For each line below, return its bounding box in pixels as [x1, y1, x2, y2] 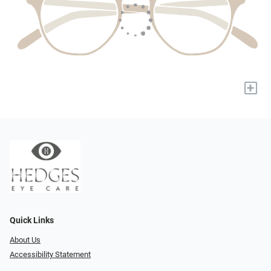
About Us [10, 235, 41, 244]
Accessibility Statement [10, 250, 91, 260]
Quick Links [10, 215, 54, 226]
